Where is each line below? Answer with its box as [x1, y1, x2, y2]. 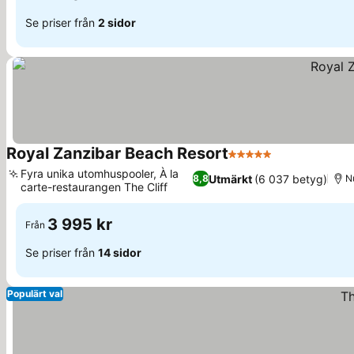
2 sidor [98, 15, 136, 29]
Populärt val [7, 288, 62, 299]
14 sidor [98, 245, 141, 259]
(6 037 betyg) [254, 171, 328, 186]
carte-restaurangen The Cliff [21, 180, 168, 194]
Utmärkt [209, 171, 253, 186]
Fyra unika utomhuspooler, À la [21, 167, 179, 180]
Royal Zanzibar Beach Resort [6, 144, 228, 163]
